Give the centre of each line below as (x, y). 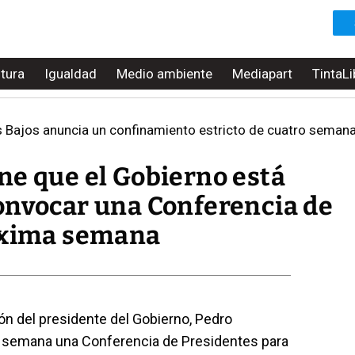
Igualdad (71, 74)
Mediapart (262, 74)
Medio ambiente (164, 74)
